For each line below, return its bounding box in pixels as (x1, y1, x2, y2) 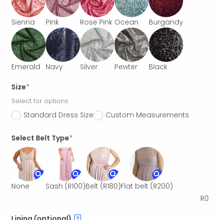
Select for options (11, 96, 69, 106)
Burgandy (149, 17, 184, 27)
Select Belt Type (11, 133, 70, 143)
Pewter (114, 62, 138, 72)
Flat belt (121, 181, 149, 191)
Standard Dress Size (24, 110, 94, 120)
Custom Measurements (106, 110, 190, 120)
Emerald (11, 62, 41, 72)
